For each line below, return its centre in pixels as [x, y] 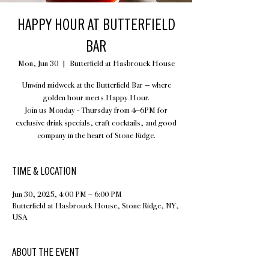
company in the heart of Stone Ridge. [96, 135]
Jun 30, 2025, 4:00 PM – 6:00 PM [67, 194]
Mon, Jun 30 [38, 63]
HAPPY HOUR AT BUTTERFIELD [96, 25]
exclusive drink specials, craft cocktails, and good [96, 123]
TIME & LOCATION [44, 171]
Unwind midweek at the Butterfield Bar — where [96, 85]
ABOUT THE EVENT [46, 252]
